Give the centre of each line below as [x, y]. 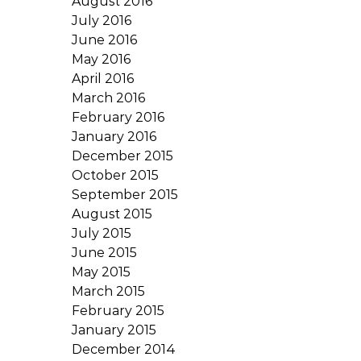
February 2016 [118, 117]
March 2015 [108, 291]
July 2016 [102, 21]
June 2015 [104, 253]
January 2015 [114, 330]
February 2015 [118, 311]
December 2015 [122, 156]
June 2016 [104, 40]
